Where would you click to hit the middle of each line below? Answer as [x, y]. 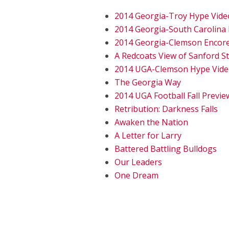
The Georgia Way [148, 82]
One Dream [136, 175]
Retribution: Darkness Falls [166, 109]
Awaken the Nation [151, 122]
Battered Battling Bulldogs [166, 149]
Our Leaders [138, 162]
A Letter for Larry [148, 135]
